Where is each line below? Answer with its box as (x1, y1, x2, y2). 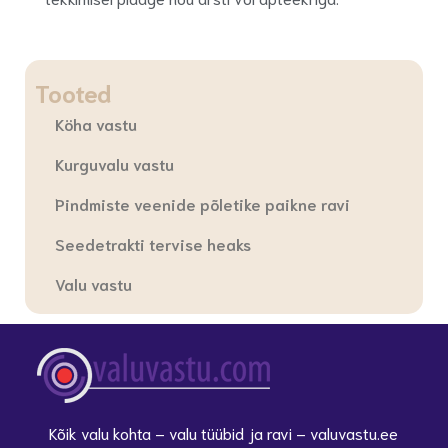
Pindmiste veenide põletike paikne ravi (55, 193, 350, 214)
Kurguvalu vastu (55, 153, 174, 174)
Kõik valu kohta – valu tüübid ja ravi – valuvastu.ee (49, 421, 399, 443)
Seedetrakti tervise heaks (55, 233, 251, 254)
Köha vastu (55, 113, 137, 134)
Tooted (35, 76, 111, 108)
